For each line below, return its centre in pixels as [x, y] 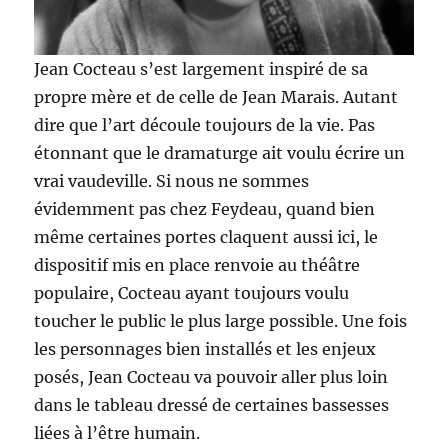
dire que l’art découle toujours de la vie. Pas [205, 125]
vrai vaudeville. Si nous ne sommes [172, 181]
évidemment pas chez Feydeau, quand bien [205, 209]
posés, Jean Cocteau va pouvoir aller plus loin [211, 377]
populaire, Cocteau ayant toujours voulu [192, 293]
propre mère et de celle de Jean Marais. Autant [216, 97]
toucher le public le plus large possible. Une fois [221, 321]
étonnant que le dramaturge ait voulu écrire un [220, 153]
